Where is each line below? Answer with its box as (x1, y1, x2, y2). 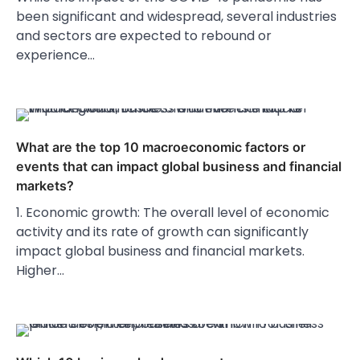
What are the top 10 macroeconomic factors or (16, 139, 305, 156)
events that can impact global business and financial (16, 158, 342, 175)
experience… (16, 46, 95, 65)
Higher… (16, 261, 64, 280)
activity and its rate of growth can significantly (16, 223, 309, 242)
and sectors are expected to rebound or (16, 27, 272, 46)
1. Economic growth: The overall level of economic (16, 203, 329, 223)
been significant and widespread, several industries (16, 7, 337, 27)
